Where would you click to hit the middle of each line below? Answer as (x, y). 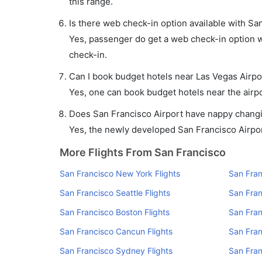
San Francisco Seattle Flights (115, 193)
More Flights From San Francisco (143, 152)
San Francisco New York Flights (120, 173)
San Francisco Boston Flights (115, 212)
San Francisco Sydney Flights (116, 251)
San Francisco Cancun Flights (116, 231)
